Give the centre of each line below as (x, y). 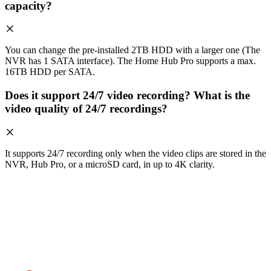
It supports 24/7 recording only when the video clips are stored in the (135, 153)
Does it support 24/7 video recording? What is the (127, 96)
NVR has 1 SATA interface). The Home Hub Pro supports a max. (130, 61)
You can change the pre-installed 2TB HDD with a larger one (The (132, 50)
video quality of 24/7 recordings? (86, 109)
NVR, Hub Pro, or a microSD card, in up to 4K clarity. (110, 164)
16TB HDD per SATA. (50, 72)
